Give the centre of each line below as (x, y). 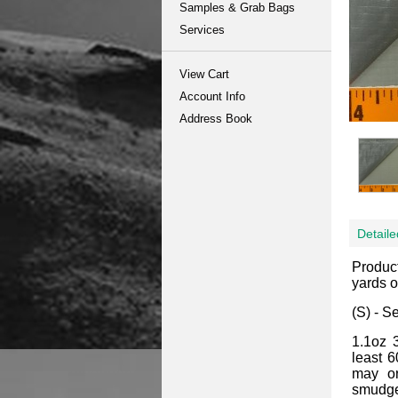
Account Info (212, 96)
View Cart (204, 74)
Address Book (216, 119)
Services (202, 30)
